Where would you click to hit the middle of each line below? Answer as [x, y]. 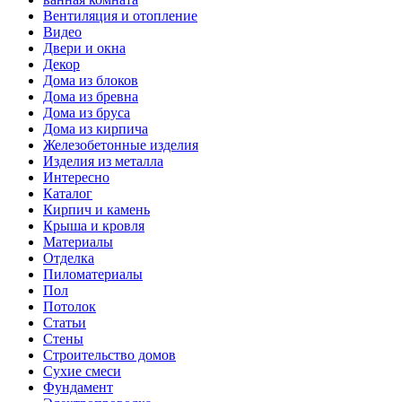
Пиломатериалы [93, 275]
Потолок [70, 307]
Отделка [69, 258]
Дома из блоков [91, 81]
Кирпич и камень [96, 210]
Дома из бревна [91, 97]
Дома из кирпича [96, 129]
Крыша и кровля [94, 226]
